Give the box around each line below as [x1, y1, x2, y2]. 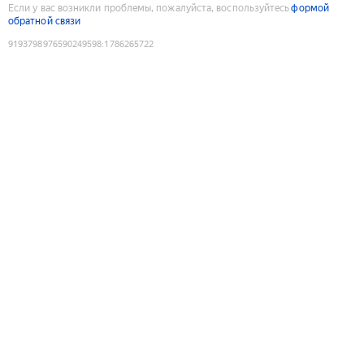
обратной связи [8, 15, 81, 27]
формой [291, 2, 329, 14]
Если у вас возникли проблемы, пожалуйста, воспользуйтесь [8, 2, 290, 14]
